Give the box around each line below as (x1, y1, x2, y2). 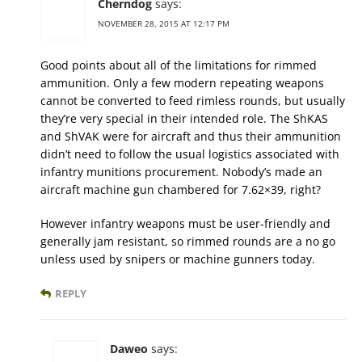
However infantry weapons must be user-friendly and (40, 216, 330, 232)
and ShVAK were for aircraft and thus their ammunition (40, 128, 341, 145)
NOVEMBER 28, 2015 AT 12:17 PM (98, 18, 229, 30)
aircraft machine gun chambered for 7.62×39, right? (40, 182, 321, 198)
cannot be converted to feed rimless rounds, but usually (40, 93, 345, 109)
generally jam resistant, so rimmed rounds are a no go (40, 234, 335, 250)
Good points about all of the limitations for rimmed (40, 57, 317, 74)
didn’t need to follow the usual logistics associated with (40, 146, 339, 162)
